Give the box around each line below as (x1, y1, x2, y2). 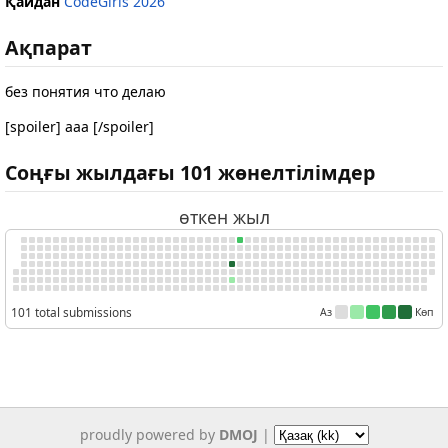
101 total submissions (11, 304, 132, 321)
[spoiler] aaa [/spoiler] (5, 117, 154, 137)
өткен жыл (178, 204, 270, 229)
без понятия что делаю (5, 82, 166, 102)
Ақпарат (5, 33, 92, 61)
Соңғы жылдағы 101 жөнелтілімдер (5, 159, 375, 187)
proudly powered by (79, 424, 219, 444)
